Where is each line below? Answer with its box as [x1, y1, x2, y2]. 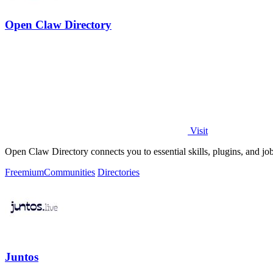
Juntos [5, 250, 38, 264]
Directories [97, 167, 140, 178]
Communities [44, 167, 95, 178]
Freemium [5, 167, 44, 178]
